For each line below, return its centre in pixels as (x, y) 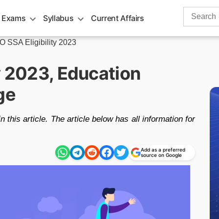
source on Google (161, 155)
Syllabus (58, 18)
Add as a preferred (163, 150)
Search (196, 12)
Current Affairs (118, 18)
